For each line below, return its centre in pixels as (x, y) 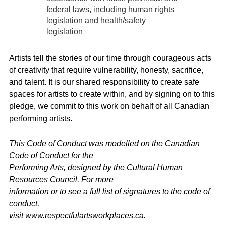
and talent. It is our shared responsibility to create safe (104, 82)
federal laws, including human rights (110, 10)
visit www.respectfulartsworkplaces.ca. (77, 215)
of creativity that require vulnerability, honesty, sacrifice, (106, 70)
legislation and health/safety (96, 21)
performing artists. (41, 119)
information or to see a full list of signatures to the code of (109, 191)
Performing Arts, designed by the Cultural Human (96, 167)
